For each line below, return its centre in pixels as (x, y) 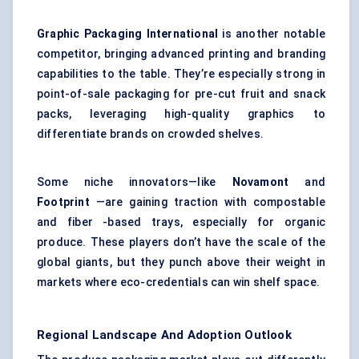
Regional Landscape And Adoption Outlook (164, 335)
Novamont (260, 182)
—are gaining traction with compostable (207, 202)
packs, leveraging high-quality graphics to (181, 114)
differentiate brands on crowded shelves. (150, 134)
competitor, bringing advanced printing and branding (181, 54)
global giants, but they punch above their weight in (181, 262)
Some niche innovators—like (135, 182)
